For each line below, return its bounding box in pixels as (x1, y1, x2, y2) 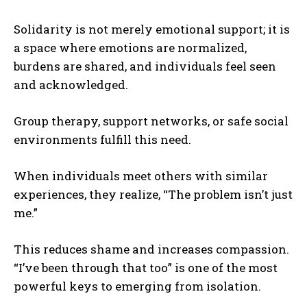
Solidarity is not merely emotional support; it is (14, 21, 290, 37)
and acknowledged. (14, 76, 128, 93)
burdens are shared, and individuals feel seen (14, 58, 276, 74)
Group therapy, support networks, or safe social (14, 112, 288, 129)
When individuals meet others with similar (14, 167, 268, 184)
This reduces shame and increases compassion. (14, 241, 289, 257)
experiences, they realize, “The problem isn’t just (14, 186, 293, 202)
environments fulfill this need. (14, 131, 191, 147)
